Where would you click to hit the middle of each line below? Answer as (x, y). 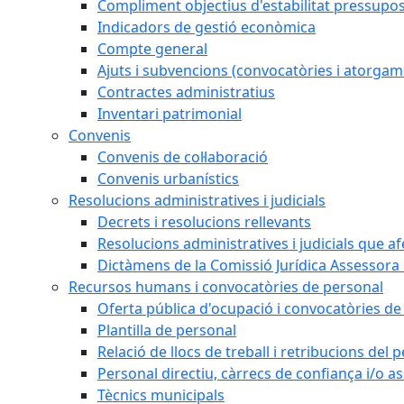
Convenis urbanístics (168, 178)
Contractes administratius (186, 92)
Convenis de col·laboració (183, 156)
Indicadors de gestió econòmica (207, 27)
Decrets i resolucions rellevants (204, 221)
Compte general (152, 48)
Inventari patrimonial (170, 113)
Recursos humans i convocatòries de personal (226, 286)
